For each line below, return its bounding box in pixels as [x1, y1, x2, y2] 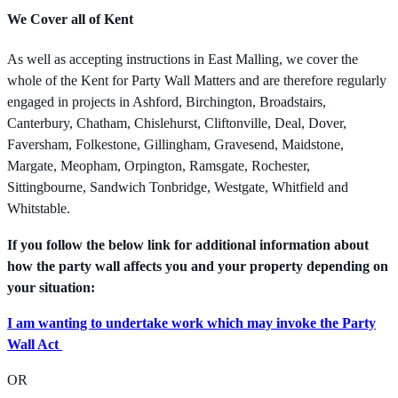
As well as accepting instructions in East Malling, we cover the [7, 52, 358, 68]
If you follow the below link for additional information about [7, 236, 369, 253]
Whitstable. [7, 201, 70, 218]
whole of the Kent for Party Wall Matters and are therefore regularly [7, 73, 386, 90]
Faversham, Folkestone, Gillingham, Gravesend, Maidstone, [7, 137, 344, 154]
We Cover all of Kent [7, 11, 133, 28]
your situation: [7, 279, 95, 296]
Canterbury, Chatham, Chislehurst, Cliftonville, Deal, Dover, [7, 115, 346, 132]
